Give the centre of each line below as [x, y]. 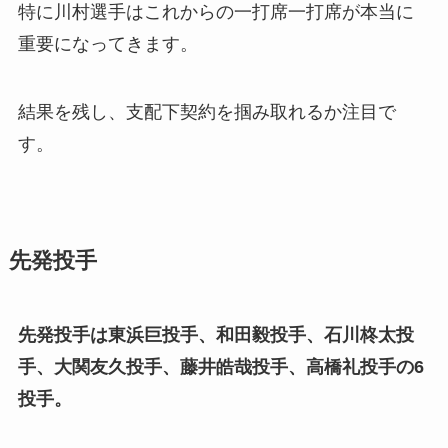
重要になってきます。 [107, 44]
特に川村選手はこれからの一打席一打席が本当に [215, 12]
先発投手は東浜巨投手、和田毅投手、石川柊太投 [215, 334]
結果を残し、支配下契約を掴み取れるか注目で [206, 111]
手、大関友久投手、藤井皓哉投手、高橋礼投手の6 [220, 366]
